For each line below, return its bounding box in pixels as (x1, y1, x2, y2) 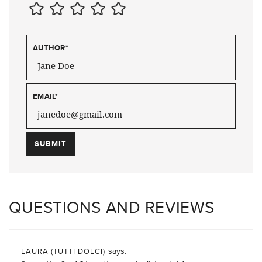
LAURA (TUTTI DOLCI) (21, 246, 105, 257)
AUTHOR (33, 42, 65, 54)
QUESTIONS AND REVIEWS (9, 195, 215, 219)
